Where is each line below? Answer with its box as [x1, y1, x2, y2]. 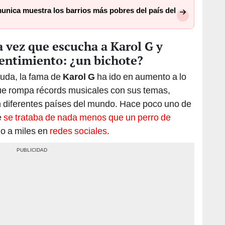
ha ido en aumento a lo [97, 71, 186, 82]
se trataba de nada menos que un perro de [4, 111, 171, 123]
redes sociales [50, 125, 107, 136]
